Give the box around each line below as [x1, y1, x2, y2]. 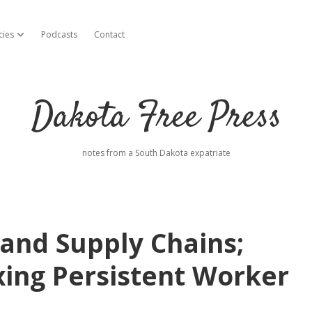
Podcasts [41, 29, 77, 40]
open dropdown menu [16, 29, 100, 39]
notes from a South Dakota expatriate [81, 147, 231, 159]
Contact [94, 29, 125, 40]
